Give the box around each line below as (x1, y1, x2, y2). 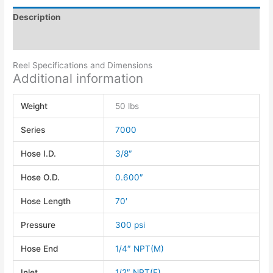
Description (13, 12, 62, 23)
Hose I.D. (21, 148, 57, 158)
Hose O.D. (21, 172, 60, 182)
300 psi (115, 219, 146, 230)
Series (21, 124, 46, 135)
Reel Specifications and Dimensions (13, 60, 153, 70)
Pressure (21, 219, 56, 230)
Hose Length (21, 196, 71, 206)
